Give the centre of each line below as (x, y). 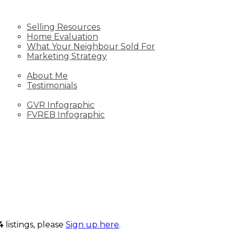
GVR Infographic (61, 105)
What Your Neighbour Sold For (91, 46)
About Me (47, 76)
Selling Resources (64, 27)
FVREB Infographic (66, 115)
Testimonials (52, 85)
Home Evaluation (63, 37)
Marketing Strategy (67, 56)
